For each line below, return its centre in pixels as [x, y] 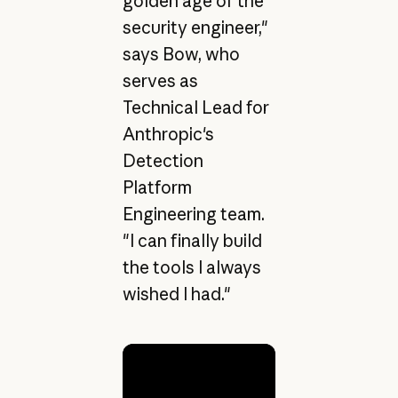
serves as [160, 80]
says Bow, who [181, 54]
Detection [163, 160]
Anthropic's [168, 134]
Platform [157, 187]
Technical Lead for [195, 107]
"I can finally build [192, 240]
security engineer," [195, 27]
